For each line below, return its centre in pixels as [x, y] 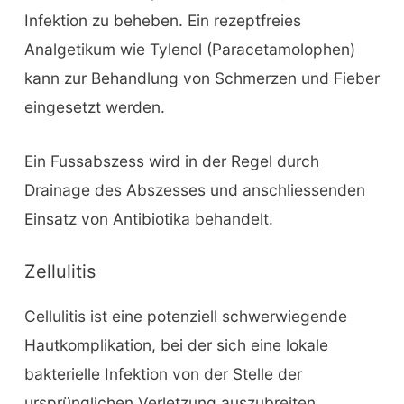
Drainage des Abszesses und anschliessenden [194, 189]
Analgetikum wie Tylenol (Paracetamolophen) [189, 50]
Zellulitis [60, 271]
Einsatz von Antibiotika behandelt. [148, 218]
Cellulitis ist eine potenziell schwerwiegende [185, 316]
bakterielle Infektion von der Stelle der [163, 373]
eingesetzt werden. [94, 107]
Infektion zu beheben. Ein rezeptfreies [162, 21]
